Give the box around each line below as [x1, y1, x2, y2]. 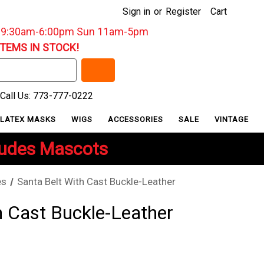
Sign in [123, 6, 150, 17]
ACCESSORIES [108, 114, 166, 124]
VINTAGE [214, 114, 249, 124]
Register [166, 6, 201, 17]
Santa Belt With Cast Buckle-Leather [16, 176, 176, 188]
